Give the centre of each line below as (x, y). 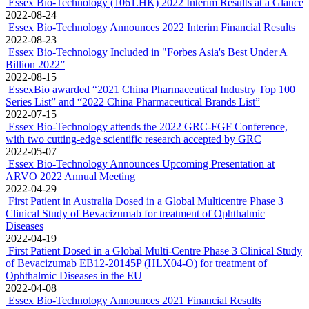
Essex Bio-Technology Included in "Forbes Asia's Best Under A (148, 52)
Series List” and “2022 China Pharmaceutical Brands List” (133, 102)
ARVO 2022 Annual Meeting (70, 176)
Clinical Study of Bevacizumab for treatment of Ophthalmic (135, 213)
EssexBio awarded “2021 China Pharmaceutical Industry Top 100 (152, 89)
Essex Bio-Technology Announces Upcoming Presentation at (141, 164)
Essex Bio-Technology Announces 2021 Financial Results (135, 300)
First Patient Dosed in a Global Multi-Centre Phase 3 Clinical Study (155, 251)
